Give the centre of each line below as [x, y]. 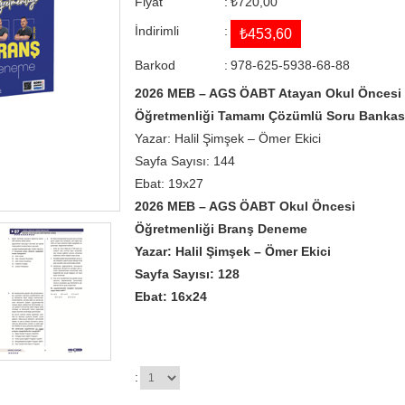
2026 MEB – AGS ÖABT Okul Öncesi [245, 207]
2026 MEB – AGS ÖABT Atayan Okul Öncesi [268, 94]
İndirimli [156, 31]
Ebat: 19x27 [169, 184]
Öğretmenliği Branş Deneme [221, 229]
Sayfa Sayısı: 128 [187, 274]
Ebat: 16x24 [170, 297]
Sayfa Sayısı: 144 [184, 161]
